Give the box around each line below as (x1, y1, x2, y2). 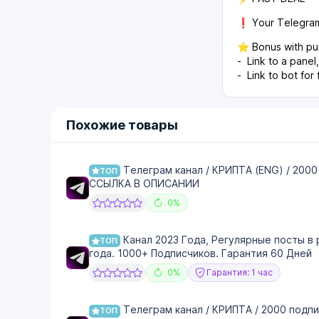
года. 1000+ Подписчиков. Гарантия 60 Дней (89, 247, 312, 260)
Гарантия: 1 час (204, 267, 273, 278)
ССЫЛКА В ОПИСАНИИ (89, 177, 199, 190)
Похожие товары (66, 117, 178, 132)
